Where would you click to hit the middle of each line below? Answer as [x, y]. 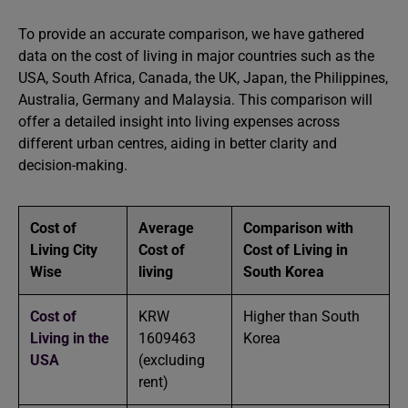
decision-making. [73, 165]
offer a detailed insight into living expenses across [179, 122]
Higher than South [301, 316]
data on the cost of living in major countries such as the [196, 56]
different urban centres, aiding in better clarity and [178, 143]
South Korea [284, 272]
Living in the [70, 338]
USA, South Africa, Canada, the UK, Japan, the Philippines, [203, 78]
